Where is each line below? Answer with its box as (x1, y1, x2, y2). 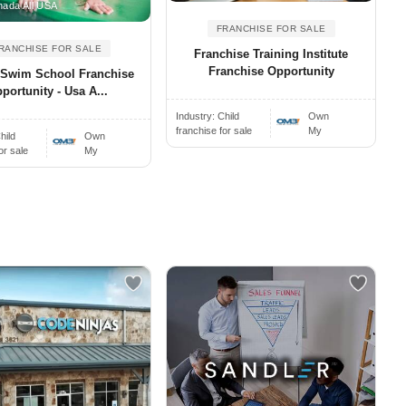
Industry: (176, 110, 218, 121)
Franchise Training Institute (194, 46, 349, 61)
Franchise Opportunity (208, 63, 334, 78)
